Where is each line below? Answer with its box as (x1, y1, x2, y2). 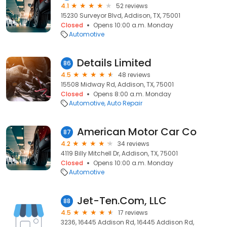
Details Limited (77, 56, 152, 70)
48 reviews (118, 70, 150, 79)
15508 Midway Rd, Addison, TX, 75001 (61, 80, 174, 89)
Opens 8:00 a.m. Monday (93, 90, 171, 98)
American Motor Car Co (77, 125, 197, 139)
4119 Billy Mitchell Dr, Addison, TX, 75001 (61, 149, 178, 158)
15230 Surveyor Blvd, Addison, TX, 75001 (61, 11, 180, 20)
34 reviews (118, 139, 149, 148)
